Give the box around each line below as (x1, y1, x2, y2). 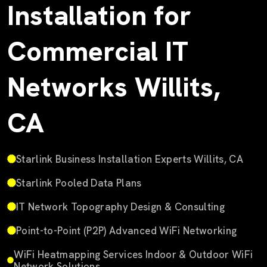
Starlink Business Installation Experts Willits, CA (16, 152, 243, 166)
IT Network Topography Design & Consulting (16, 200, 225, 213)
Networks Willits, (7, 69, 220, 105)
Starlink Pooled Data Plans (16, 176, 142, 190)
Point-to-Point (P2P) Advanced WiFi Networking (16, 223, 237, 237)
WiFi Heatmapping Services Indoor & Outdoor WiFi (14, 247, 253, 261)
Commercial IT (7, 33, 188, 69)
